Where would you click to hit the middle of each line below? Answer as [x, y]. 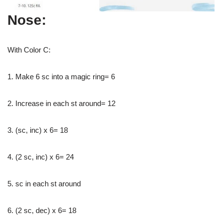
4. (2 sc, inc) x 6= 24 [41, 157]
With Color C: [29, 50]
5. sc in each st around [44, 183]
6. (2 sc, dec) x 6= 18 [42, 210]
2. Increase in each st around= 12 [61, 103]
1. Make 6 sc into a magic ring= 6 [61, 76]
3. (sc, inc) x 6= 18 [38, 130]
